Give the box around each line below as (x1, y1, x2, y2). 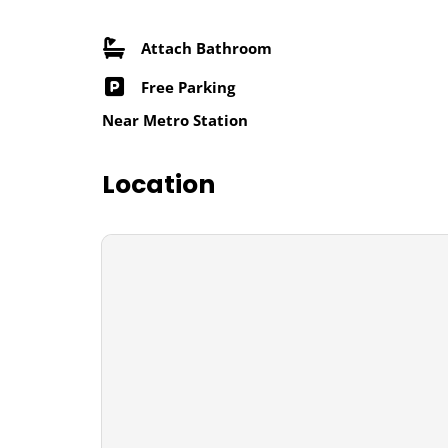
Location (102, 167, 215, 203)
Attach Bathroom (141, 37, 272, 58)
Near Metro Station (102, 110, 248, 131)
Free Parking (141, 76, 235, 97)
